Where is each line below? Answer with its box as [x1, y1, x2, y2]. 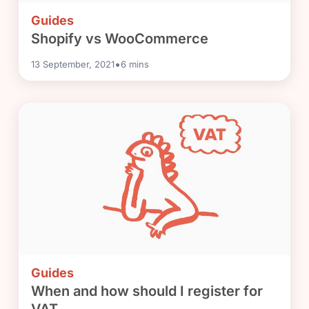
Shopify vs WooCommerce [31, 30, 209, 47]
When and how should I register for [31, 282, 263, 299]
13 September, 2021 [31, 58, 115, 70]
